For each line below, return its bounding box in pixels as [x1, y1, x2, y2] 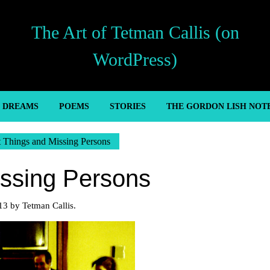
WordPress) [93, 49, 177, 69]
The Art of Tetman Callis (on [31, 22, 239, 42]
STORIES [109, 102, 146, 111]
